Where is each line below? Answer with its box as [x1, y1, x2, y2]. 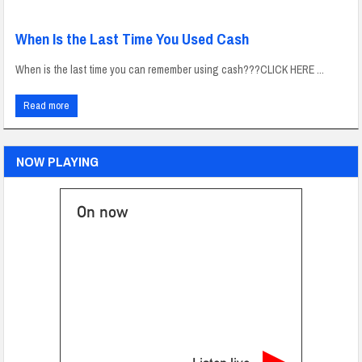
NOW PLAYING [16, 152, 99, 171]
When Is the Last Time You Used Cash [15, 28, 250, 50]
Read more [23, 99, 70, 113]
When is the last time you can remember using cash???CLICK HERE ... [15, 62, 325, 78]
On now [77, 202, 128, 222]
